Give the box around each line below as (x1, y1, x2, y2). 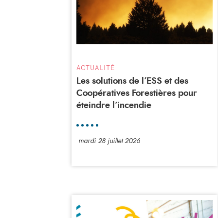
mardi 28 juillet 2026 (78, 137, 140, 145)
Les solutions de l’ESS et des (76, 76, 188, 86)
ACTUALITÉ (76, 63, 115, 72)
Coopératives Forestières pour (76, 89, 197, 98)
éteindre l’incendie (76, 101, 151, 110)
